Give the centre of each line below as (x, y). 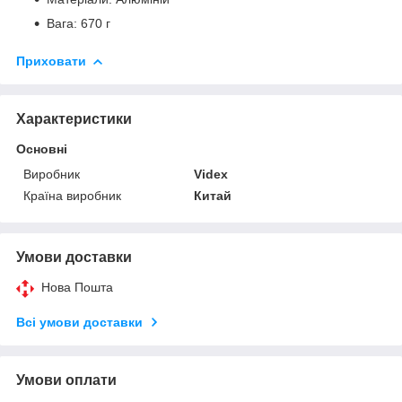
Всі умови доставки (79, 323)
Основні (42, 149)
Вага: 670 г (79, 23)
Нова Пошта (77, 288)
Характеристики (74, 119)
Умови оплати (66, 380)
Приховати (51, 61)
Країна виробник (72, 196)
